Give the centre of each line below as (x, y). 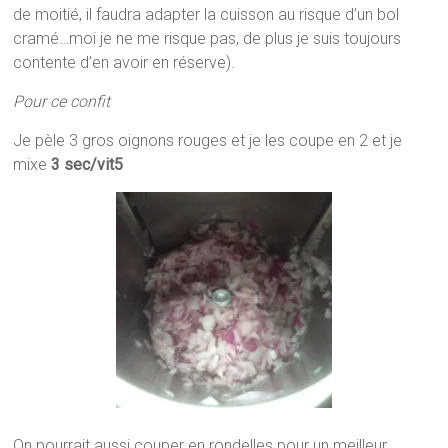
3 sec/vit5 (87, 165)
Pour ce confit (62, 102)
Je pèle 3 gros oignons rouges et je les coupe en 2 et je (208, 141)
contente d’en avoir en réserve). (124, 63)
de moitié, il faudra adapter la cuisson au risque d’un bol (206, 15)
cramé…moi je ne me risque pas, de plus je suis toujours (207, 39)
